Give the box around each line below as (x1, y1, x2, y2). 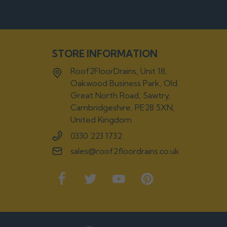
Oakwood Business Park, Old (70, 78, 177, 88)
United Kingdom (70, 114, 132, 125)
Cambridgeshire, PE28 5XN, (70, 102, 175, 112)
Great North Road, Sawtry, (70, 90, 171, 100)
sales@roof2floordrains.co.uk (70, 145, 179, 156)
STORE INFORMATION (52, 47, 158, 60)
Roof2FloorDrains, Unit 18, (70, 65, 167, 76)
